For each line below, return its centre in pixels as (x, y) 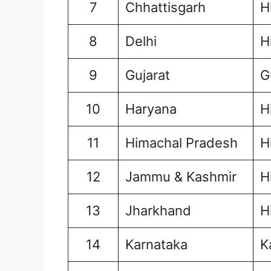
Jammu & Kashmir (181, 177)
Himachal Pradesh (181, 143)
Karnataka (156, 245)
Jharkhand (158, 211)
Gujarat (148, 75)
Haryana (151, 109)
